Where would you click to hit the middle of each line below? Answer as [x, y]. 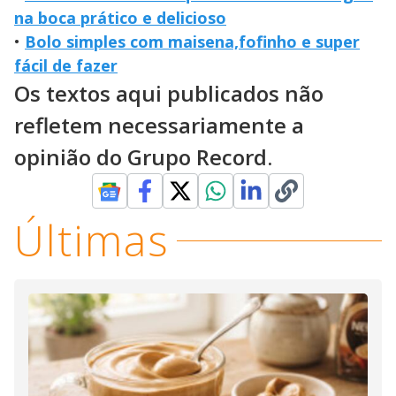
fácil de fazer [66, 66]
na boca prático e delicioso [120, 18]
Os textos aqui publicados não [169, 94]
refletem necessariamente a [159, 126]
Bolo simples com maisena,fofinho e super [192, 42]
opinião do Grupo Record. [143, 157]
